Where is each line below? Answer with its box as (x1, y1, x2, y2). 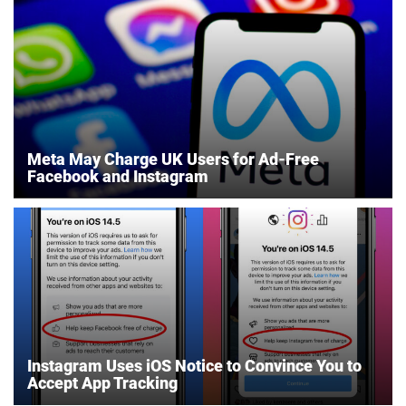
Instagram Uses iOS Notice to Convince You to (27, 356, 362, 376)
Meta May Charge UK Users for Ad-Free (27, 149, 319, 169)
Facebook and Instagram (27, 166, 208, 186)
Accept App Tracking (27, 373, 178, 393)
